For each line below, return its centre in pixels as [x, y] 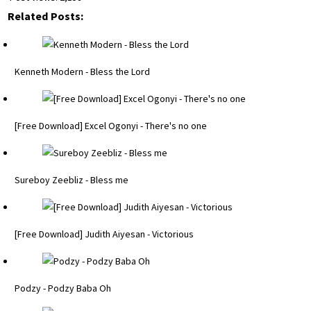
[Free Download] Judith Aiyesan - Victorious [104, 234]
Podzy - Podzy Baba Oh [63, 288]
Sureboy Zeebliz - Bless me [72, 180]
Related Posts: [45, 16]
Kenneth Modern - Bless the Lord [82, 72]
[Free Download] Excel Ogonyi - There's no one [111, 126]
